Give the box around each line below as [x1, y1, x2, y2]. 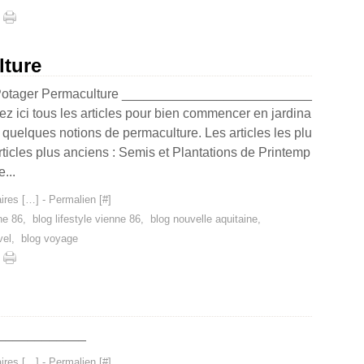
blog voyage [21, 232, 78, 245]
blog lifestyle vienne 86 [32, 213, 141, 225]
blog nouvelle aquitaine [150, 213, 258, 225]
